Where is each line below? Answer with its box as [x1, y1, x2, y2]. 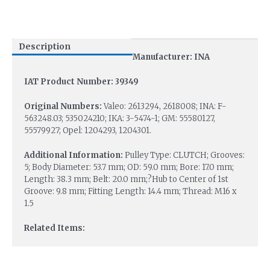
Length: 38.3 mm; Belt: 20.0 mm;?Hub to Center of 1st [24, 174, 228, 184]
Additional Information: [24, 149, 125, 160]
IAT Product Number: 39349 [24, 77, 139, 87]
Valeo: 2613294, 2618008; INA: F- [104, 101, 227, 112]
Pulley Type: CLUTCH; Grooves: [125, 149, 245, 160]
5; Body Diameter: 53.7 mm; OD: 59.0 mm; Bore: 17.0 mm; [24, 162, 234, 172]
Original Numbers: [24, 101, 104, 112]
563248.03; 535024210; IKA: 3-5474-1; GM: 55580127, [24, 113, 215, 124]
